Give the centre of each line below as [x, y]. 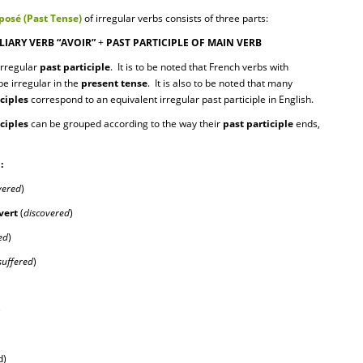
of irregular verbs [124, 18]
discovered [47, 213]
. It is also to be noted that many [220, 83]
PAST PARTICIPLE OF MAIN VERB [184, 43]
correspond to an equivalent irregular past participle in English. [171, 99]
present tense [114, 83]
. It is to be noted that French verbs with [199, 67]
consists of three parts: [217, 18]
